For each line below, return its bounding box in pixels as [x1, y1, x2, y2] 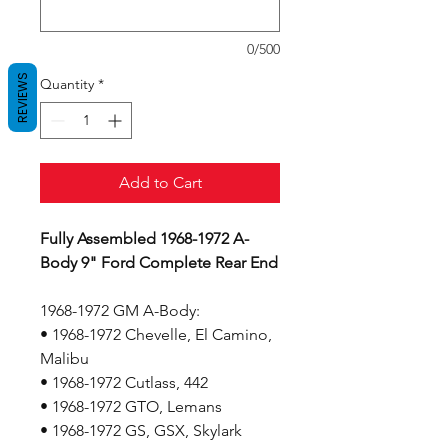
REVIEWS [14, 71, 31, 123]
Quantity [40, 75, 94, 93]
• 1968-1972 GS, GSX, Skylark [40, 421, 242, 440]
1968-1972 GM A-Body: [40, 301, 200, 320]
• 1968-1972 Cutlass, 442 [40, 373, 208, 392]
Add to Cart [118, 173, 202, 192]
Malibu [40, 349, 89, 368]
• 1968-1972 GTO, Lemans [40, 397, 222, 416]
